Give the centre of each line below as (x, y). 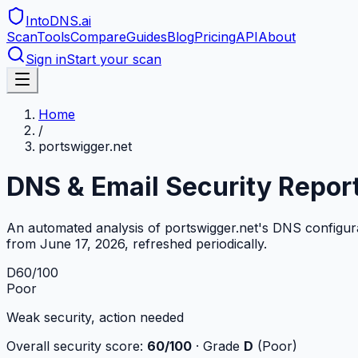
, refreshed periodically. (196, 243)
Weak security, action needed (95, 317)
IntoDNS (52, 21)
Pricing (215, 37)
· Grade (218, 346)
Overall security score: (77, 346)
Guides (147, 37)
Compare (98, 37)
